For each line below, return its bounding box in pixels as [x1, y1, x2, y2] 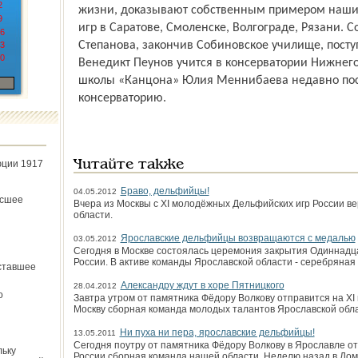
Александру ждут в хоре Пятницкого [120, 280, 284, 291]
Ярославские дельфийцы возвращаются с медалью [120, 233, 356, 244]
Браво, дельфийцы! [120, 185, 209, 197]
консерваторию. [78, 92, 166, 105]
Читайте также [73, 158, 184, 172]
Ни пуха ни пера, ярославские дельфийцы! [119, 327, 315, 338]
